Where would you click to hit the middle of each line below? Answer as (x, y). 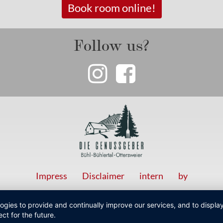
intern (151, 176)
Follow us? (111, 44)
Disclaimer (103, 176)
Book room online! (111, 8)
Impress (51, 176)
